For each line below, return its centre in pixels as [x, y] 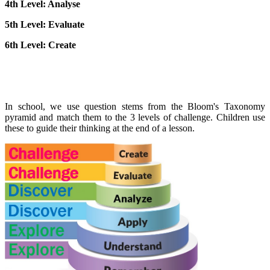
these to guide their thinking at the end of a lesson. [100, 128]
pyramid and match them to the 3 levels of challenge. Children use [135, 118]
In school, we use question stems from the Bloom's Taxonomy [135, 107]
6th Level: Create [40, 45]
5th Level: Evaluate [45, 25]
